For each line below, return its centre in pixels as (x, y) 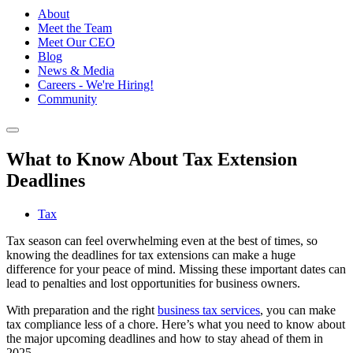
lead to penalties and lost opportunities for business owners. (153, 284)
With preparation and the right (82, 310)
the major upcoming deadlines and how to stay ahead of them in (165, 339)
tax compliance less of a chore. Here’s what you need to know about (176, 325)
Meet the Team (75, 28)
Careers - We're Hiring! (96, 85)
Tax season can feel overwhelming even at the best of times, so (162, 241)
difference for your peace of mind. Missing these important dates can (176, 269)
